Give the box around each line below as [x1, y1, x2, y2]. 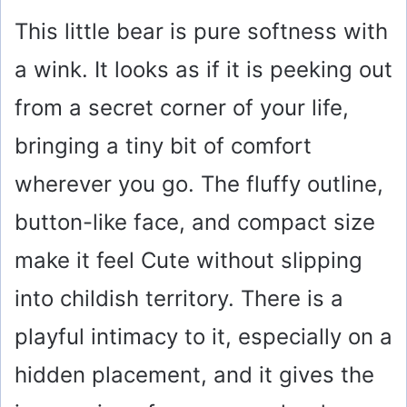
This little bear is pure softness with [15, 18, 388, 45]
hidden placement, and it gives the [15, 362, 374, 389]
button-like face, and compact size [15, 209, 375, 236]
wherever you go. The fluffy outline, [15, 171, 383, 198]
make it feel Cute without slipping [15, 247, 362, 274]
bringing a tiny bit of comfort [15, 133, 312, 160]
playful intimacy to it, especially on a [15, 323, 392, 351]
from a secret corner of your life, [15, 94, 349, 122]
